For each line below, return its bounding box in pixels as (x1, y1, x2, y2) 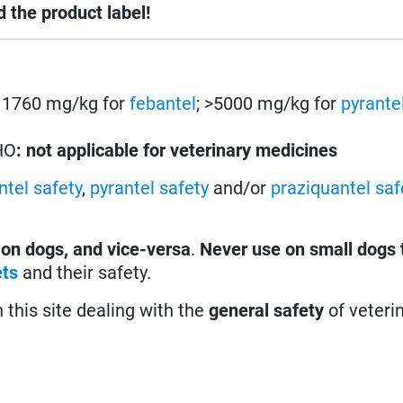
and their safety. (18, 261, 152, 283)
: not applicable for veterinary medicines (16, 139, 338, 161)
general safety (209, 299, 325, 321)
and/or (209, 176, 272, 199)
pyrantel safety (90, 176, 210, 199)
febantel (130, 92, 197, 114)
